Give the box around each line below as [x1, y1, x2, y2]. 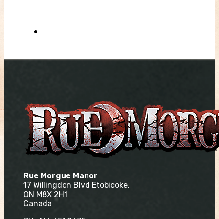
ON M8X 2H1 [23, 189, 67, 199]
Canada [23, 198, 52, 208]
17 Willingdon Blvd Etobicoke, [23, 180, 130, 190]
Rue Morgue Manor [23, 171, 98, 180]
